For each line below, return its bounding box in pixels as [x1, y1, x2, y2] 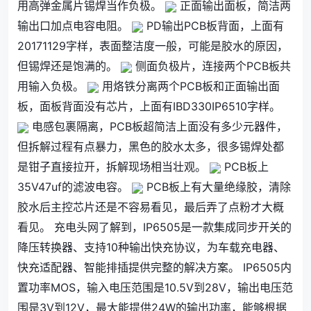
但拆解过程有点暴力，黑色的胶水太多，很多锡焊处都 [17, 140, 284, 153]
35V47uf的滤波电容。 [17, 180, 132, 194]
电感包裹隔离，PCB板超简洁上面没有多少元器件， [28, 119, 287, 133]
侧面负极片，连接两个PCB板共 [132, 59, 291, 73]
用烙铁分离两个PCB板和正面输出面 [99, 79, 280, 93]
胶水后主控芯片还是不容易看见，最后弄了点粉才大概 [17, 200, 284, 214]
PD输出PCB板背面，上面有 [143, 19, 284, 33]
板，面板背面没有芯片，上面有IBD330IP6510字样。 [17, 99, 280, 113]
